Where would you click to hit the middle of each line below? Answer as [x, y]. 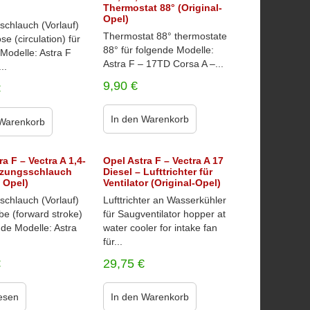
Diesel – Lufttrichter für [157, 172]
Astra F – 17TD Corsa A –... [163, 64]
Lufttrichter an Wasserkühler [164, 200]
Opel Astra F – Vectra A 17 [163, 161]
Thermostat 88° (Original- [162, 8]
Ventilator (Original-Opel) [162, 183]
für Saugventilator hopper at [164, 214]
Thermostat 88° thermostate [165, 36]
